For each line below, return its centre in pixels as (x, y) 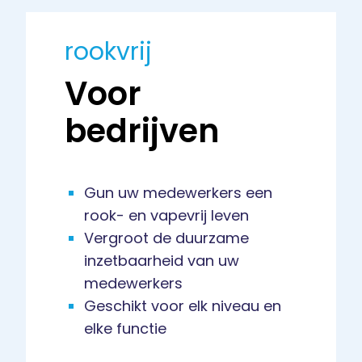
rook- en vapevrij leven (166, 216)
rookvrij (108, 52)
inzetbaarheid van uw (162, 261)
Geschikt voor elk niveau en (183, 306)
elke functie (125, 329)
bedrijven (142, 131)
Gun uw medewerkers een (178, 193)
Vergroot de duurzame (166, 238)
